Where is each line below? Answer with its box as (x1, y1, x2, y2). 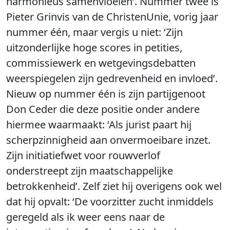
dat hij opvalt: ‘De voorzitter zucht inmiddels (6, 195, 214, 208)
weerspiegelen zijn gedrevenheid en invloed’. (6, 71, 218, 85)
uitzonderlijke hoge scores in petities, (6, 41, 182, 54)
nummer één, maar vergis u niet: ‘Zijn (6, 25, 183, 39)
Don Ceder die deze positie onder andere (6, 102, 200, 116)
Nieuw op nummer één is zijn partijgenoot (6, 87, 205, 101)
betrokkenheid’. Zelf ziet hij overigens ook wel (6, 179, 222, 193)
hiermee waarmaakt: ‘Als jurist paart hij (6, 118, 191, 131)
